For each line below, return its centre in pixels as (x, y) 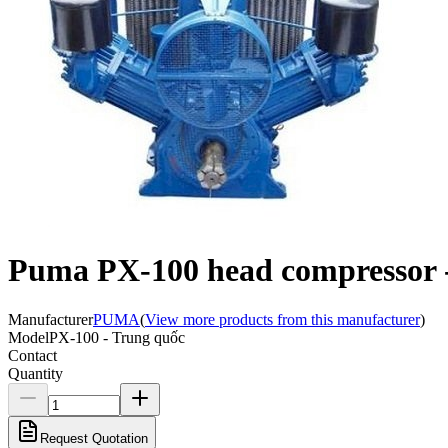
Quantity (35, 373)
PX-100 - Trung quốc (117, 337)
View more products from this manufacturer (282, 319)
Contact (32, 355)
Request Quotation (94, 438)
